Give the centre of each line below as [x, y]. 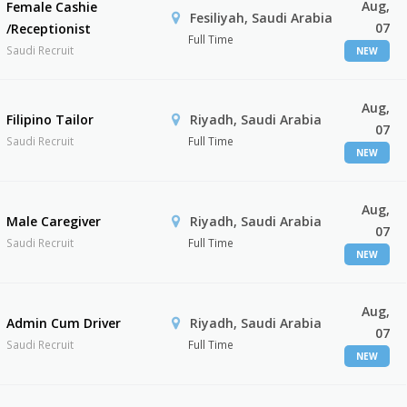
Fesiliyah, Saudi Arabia [259, 18]
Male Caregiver [54, 221]
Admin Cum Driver [64, 323]
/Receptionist [49, 29]
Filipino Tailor [50, 119]
